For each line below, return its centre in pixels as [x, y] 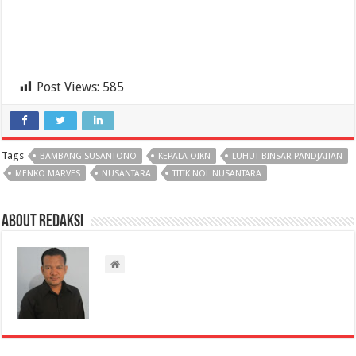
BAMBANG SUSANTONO [89, 157]
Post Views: [68, 87]
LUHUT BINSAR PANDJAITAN [288, 157]
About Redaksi [43, 222]
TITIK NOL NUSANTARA [217, 174]
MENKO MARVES [48, 174]
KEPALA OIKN [185, 157]
